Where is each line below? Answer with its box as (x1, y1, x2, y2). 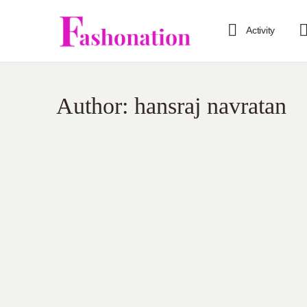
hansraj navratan (134, 93, 286, 119)
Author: (56, 93, 134, 119)
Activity (246, 25, 275, 36)
